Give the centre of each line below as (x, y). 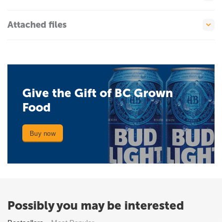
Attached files (37, 25)
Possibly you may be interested (96, 206)
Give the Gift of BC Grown (98, 93)
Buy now (43, 133)
